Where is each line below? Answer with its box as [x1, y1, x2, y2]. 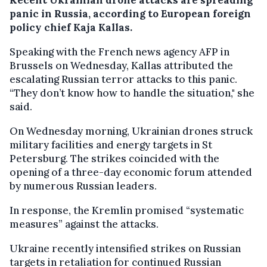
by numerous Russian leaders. [10, 179, 157, 193]
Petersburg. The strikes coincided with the [10, 151, 219, 165]
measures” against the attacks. [10, 217, 159, 231]
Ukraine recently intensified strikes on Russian [10, 241, 241, 255]
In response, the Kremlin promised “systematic [10, 203, 244, 217]
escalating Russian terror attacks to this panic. [10, 72, 237, 86]
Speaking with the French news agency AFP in [10, 45, 229, 58]
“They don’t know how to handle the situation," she [10, 86, 254, 100]
